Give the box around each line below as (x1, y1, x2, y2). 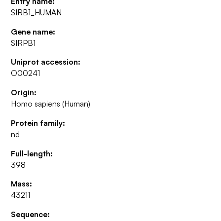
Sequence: (11, 209, 50, 219)
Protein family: (11, 117, 66, 128)
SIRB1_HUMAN (11, 7, 62, 17)
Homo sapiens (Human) (11, 99, 91, 109)
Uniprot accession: (11, 57, 81, 67)
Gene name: (11, 26, 56, 37)
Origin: (11, 87, 37, 98)
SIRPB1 (11, 37, 36, 48)
